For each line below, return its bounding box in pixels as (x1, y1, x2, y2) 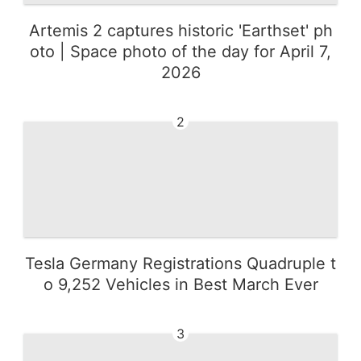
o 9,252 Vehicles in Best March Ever (43, 275, 318, 294)
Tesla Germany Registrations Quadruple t (25, 254, 336, 273)
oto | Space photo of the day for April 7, (30, 42, 331, 61)
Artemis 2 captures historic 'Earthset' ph (28, 21, 333, 40)
